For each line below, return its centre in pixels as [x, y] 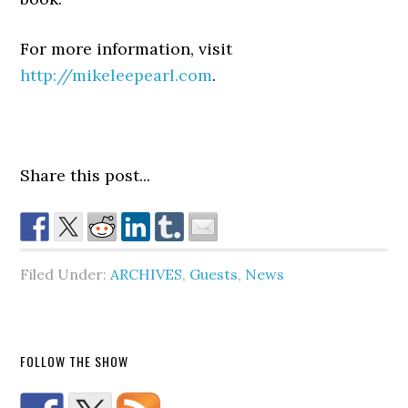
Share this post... [86, 175]
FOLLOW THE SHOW [75, 361]
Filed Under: [66, 274]
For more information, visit [127, 49]
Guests [214, 274]
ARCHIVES [147, 274]
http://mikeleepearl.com [117, 75]
